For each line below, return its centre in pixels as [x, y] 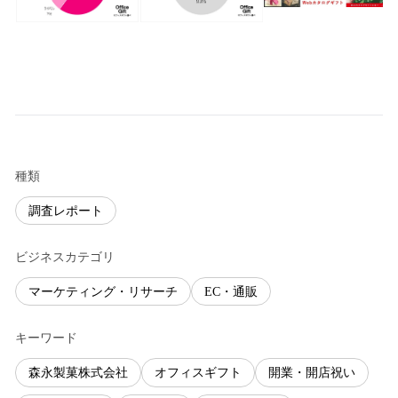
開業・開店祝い [312, 372]
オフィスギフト [198, 372]
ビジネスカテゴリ [65, 258]
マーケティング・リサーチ [103, 291]
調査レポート [66, 211]
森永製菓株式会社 [78, 372]
